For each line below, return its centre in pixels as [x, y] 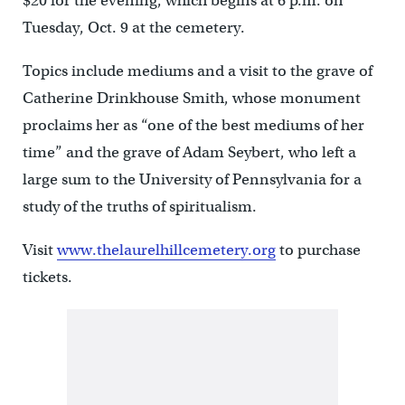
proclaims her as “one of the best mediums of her [193, 125]
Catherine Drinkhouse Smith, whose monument [191, 98]
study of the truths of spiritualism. [139, 207]
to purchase [318, 250]
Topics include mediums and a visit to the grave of [197, 71]
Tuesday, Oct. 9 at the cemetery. [133, 28]
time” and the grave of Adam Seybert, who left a [189, 152]
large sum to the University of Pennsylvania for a [192, 179]
